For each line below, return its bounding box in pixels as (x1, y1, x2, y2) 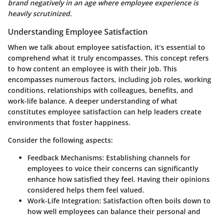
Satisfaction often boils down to (101, 196, 211, 205)
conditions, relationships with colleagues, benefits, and (8, 85, 193, 95)
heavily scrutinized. (8, 8, 72, 18)
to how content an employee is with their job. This (8, 64, 177, 73)
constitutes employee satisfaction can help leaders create (8, 107, 201, 116)
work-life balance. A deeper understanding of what (8, 96, 177, 106)
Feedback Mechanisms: (27, 153, 104, 162)
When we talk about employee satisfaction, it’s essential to (8, 42, 205, 52)
